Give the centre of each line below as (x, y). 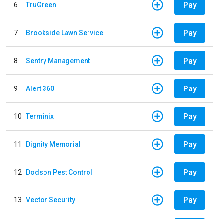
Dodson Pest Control (59, 172)
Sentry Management (58, 60)
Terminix (40, 116)
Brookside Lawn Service (65, 33)
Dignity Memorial (53, 144)
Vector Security (51, 200)
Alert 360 (40, 88)
